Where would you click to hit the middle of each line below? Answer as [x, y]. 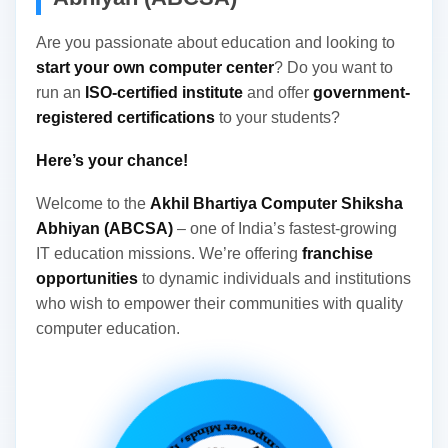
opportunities [87, 278]
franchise [337, 253]
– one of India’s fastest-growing [285, 228]
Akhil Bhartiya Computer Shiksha [276, 203]
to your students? [277, 117]
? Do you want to [333, 67]
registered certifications [125, 117]
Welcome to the [93, 203]
